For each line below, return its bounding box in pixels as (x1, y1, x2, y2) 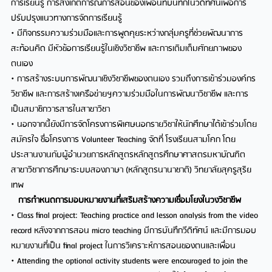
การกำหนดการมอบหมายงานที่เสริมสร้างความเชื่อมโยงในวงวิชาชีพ (11, 194, 242, 208)
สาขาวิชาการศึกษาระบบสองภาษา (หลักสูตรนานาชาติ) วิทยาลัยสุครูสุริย (11, 163, 252, 178)
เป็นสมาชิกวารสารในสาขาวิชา (11, 103, 110, 117)
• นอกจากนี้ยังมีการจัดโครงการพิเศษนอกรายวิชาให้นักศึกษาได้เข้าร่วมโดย (11, 118, 257, 132)
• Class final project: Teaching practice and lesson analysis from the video (11, 209, 259, 223)
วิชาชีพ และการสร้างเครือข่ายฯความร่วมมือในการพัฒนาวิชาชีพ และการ (11, 87, 249, 102)
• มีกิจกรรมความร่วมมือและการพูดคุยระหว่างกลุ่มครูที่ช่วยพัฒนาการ (11, 27, 243, 41)
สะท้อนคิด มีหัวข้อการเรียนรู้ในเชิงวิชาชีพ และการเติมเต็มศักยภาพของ (11, 42, 242, 56)
